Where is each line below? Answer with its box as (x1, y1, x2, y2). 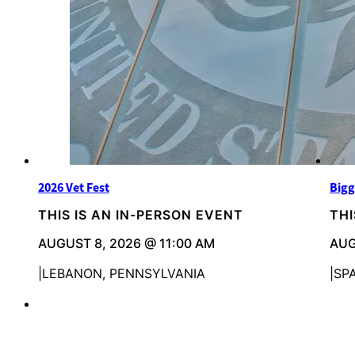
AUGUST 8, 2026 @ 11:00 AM (38, 235, 215, 252)
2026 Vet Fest (38, 179, 109, 197)
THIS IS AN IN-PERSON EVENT (38, 207, 243, 223)
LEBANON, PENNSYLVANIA (42, 265, 205, 282)
